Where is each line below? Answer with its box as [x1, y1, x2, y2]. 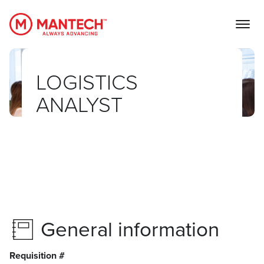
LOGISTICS [35, 70, 138, 96]
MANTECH [57, 22, 101, 35]
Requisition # [9, 250, 65, 262]
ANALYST [35, 93, 123, 118]
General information [41, 217, 219, 243]
